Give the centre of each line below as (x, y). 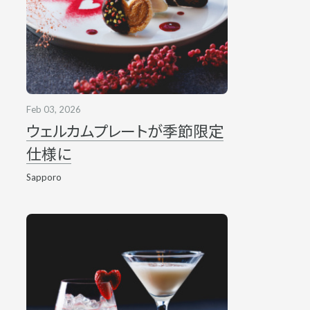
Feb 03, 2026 (53, 110)
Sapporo (44, 177)
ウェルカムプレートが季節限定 (125, 131)
